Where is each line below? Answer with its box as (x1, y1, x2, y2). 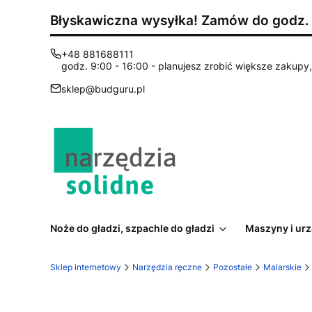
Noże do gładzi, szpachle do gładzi (50, 222, 214, 234)
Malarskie (263, 262, 302, 272)
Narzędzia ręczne (132, 262, 202, 272)
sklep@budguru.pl (61, 83, 145, 95)
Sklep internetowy (50, 262, 121, 272)
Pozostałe (213, 262, 252, 272)
